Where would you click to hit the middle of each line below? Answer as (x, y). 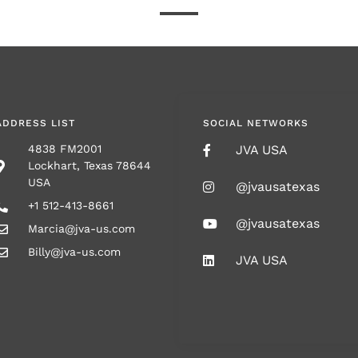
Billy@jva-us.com (74, 252)
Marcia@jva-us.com (82, 229)
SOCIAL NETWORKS (256, 123)
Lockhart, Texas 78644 (89, 165)
